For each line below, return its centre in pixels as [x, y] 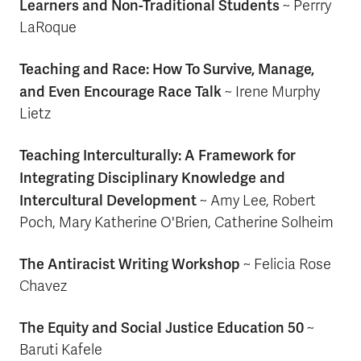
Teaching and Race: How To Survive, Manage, [167, 69]
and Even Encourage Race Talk [120, 91]
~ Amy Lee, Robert [256, 201]
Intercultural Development [108, 200]
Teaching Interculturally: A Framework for [158, 155]
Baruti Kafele [61, 350]
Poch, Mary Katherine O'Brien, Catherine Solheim [176, 222]
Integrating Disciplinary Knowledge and [152, 178]
